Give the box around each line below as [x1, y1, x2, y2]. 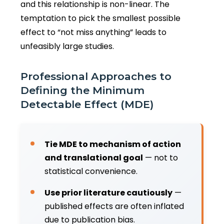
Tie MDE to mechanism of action [44, 138, 181, 150]
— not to [143, 151, 178, 163]
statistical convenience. [44, 165, 137, 177]
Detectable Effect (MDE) [20, 97, 153, 110]
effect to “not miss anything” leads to [20, 26, 166, 38]
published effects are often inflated [44, 200, 184, 212]
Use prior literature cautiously [44, 186, 172, 198]
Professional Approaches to [20, 69, 171, 82]
